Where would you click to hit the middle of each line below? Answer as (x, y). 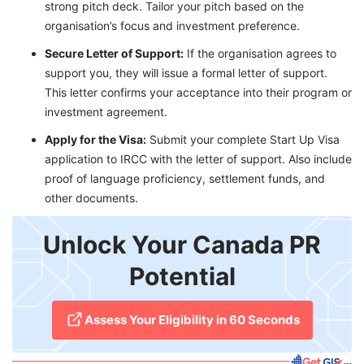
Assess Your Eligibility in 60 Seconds (192, 320)
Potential (182, 277)
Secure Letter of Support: (114, 54)
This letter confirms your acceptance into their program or (198, 93)
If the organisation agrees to (260, 54)
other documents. (91, 198)
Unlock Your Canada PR (182, 245)
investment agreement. (106, 112)
